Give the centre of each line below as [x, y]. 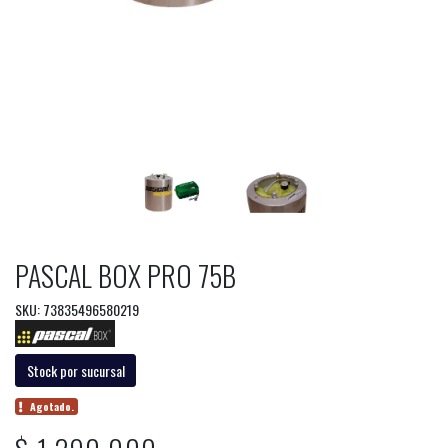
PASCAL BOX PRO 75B [125, 275]
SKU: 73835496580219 [77, 309]
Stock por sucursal [75, 370]
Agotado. [52, 406]
